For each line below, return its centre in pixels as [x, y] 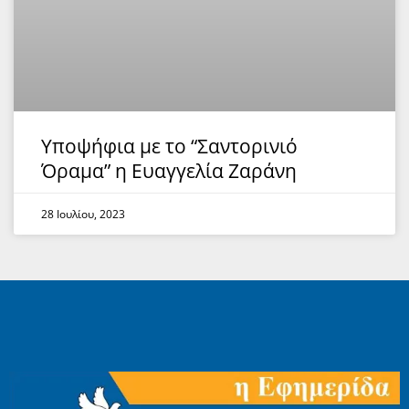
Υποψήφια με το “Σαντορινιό [169, 146]
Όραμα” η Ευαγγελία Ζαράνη [169, 171]
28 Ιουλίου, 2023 [83, 214]
